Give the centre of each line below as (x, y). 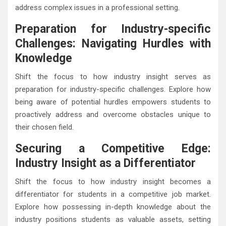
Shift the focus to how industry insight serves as (113, 76)
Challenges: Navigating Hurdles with (113, 43)
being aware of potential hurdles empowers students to (113, 102)
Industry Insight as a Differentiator (105, 163)
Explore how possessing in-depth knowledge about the (113, 207)
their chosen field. (44, 127)
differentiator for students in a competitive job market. (113, 194)
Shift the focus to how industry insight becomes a (113, 181)
